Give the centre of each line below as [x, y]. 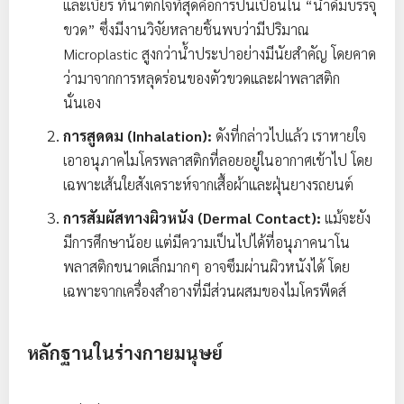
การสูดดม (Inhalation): [138, 136]
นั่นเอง [82, 102]
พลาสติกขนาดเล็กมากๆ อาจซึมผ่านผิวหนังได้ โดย [207, 266]
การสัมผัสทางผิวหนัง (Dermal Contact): [192, 218]
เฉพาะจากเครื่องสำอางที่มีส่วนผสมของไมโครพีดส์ [205, 291]
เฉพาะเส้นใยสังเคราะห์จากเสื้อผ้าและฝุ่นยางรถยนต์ [208, 184]
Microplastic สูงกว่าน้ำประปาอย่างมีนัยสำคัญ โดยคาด [220, 54]
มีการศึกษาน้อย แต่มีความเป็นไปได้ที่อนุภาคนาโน [207, 242]
